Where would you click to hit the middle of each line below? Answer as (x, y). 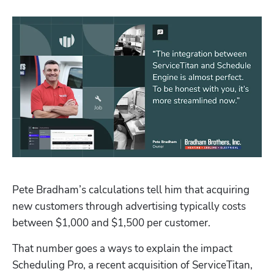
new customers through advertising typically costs (129, 206)
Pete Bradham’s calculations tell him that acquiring (131, 190)
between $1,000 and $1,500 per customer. (111, 223)
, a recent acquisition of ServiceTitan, (168, 265)
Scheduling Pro (48, 265)
